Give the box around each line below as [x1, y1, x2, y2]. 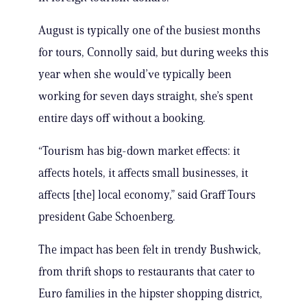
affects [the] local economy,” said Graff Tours [38, 188, 256, 202]
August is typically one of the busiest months [38, 23, 260, 38]
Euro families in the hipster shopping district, [38, 286, 262, 301]
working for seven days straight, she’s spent [38, 89, 253, 103]
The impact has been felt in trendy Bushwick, [38, 243, 261, 257]
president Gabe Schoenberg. [38, 210, 175, 224]
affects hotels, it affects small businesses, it [38, 166, 248, 180]
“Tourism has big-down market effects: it [38, 144, 240, 158]
